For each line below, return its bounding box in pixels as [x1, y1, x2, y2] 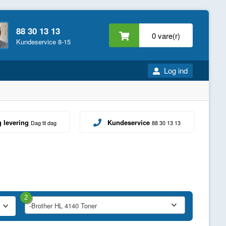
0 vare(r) [152, 30, 181, 41]
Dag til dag [30, 119, 56, 127]
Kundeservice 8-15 [16, 36, 71, 46]
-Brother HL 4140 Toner [29, 201, 97, 211]
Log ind [164, 65, 188, 76]
